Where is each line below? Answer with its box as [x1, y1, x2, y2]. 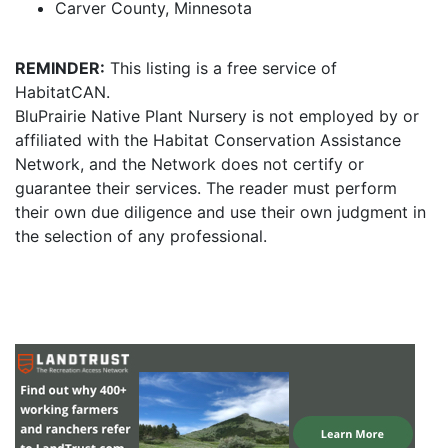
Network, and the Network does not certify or [15, 154, 364, 174]
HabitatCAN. [15, 82, 110, 102]
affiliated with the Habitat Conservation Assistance [15, 130, 401, 150]
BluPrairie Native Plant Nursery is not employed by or [15, 106, 419, 126]
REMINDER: [15, 58, 105, 78]
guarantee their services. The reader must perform [15, 178, 397, 198]
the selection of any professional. [15, 226, 267, 246]
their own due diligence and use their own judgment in [15, 202, 426, 222]
